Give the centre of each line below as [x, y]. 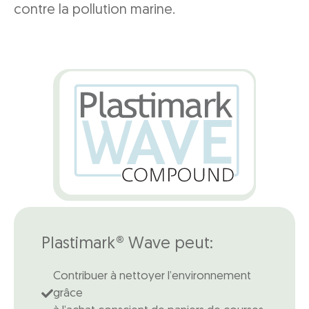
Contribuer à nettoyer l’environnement [152, 277]
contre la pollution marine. [94, 10]
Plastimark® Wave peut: [127, 245]
